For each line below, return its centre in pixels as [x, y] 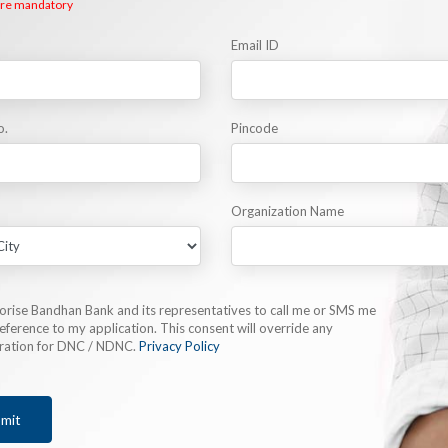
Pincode [255, 128]
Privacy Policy [179, 346]
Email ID [255, 45]
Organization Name [288, 211]
